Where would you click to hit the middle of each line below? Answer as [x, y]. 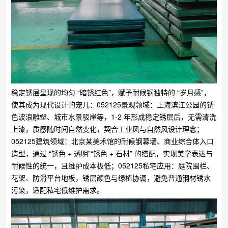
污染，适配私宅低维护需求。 [57, 190]
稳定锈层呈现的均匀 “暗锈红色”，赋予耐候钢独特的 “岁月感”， [111, 92]
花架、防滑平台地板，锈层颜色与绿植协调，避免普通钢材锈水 [111, 177]
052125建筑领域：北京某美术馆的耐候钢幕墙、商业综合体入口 [112, 141]
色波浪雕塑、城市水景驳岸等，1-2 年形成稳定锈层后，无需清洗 [113, 116]
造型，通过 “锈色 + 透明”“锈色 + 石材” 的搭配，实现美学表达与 [112, 153]
